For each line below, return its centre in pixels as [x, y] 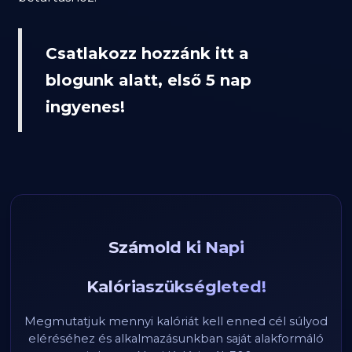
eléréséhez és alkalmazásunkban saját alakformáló [176, 339]
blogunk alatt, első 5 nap [149, 80]
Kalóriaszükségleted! [176, 286]
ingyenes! [86, 107]
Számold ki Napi [176, 247]
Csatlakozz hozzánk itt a [148, 53]
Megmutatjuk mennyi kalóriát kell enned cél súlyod [176, 321]
